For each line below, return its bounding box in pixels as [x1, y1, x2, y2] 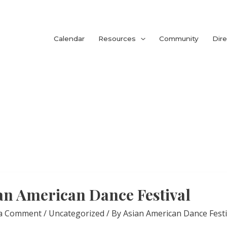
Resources [98, 34, 136, 43]
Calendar [54, 34, 85, 43]
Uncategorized [49, 208, 104, 219]
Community [159, 34, 199, 43]
